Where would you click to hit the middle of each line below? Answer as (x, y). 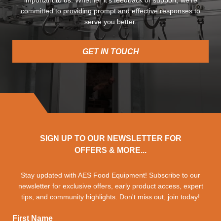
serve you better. (110, 22)
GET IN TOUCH (110, 52)
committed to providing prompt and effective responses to (110, 11)
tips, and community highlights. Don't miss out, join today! (110, 197)
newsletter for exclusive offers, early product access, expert (110, 186)
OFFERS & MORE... (110, 150)
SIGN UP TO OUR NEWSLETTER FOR (110, 139)
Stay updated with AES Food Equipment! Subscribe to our (110, 175)
